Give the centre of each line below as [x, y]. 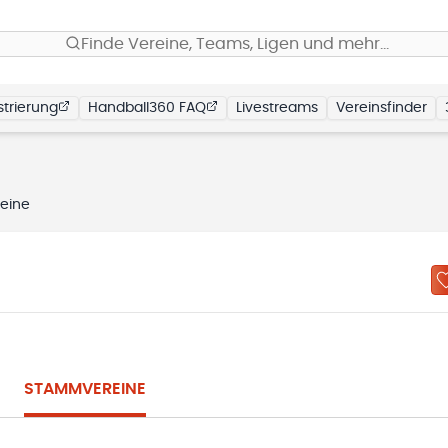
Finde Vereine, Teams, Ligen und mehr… [235, 44]
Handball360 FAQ [147, 108]
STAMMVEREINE [85, 389]
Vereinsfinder [381, 108]
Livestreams [277, 108]
